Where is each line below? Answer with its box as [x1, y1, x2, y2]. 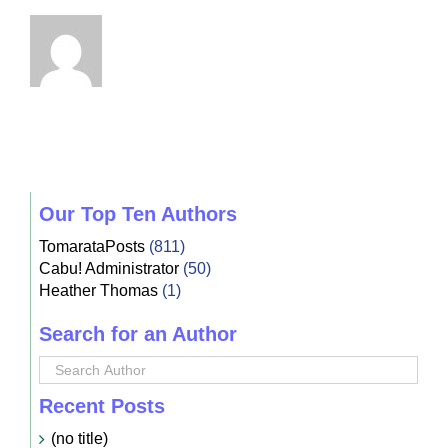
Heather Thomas [38, 281, 158, 299]
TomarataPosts [38, 237, 145, 255]
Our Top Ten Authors [38, 202, 237, 225]
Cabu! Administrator [38, 259, 179, 277]
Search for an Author [38, 322, 237, 345]
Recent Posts [38, 394, 165, 417]
